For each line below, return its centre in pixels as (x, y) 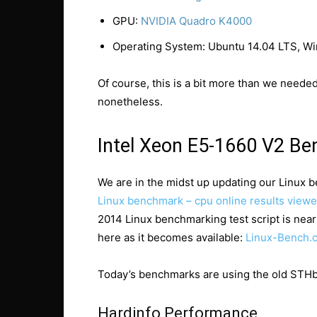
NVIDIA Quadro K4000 (196, 21)
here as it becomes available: (172, 237)
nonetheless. (130, 102)
